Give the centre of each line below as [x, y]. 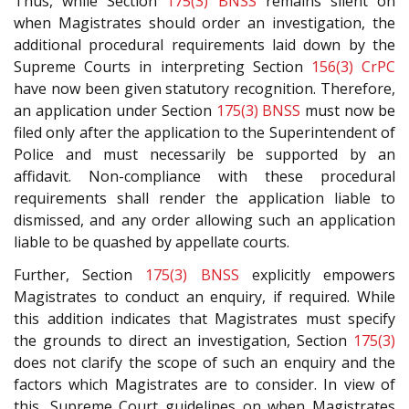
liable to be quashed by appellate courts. [152, 241]
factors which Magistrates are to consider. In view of [204, 385]
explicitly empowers [317, 275]
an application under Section [115, 110]
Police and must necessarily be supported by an [204, 154]
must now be [348, 110]
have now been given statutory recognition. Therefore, [204, 88]
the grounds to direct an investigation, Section [184, 341]
